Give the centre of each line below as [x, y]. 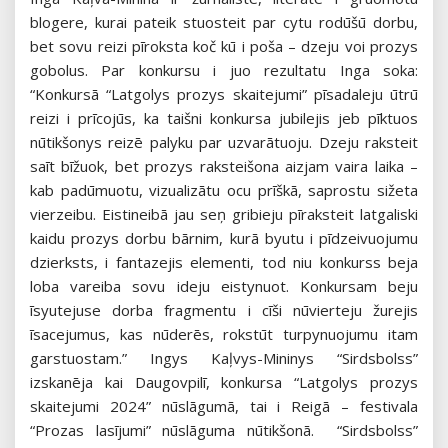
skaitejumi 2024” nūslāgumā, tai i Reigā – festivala [224, 406]
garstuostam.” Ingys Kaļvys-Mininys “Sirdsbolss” [224, 358]
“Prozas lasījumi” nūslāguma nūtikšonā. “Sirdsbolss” [224, 430]
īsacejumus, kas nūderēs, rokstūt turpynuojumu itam [224, 334]
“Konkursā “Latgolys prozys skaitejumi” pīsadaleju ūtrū [224, 94]
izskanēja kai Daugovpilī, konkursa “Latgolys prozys [224, 382]
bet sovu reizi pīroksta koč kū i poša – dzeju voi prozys [224, 46]
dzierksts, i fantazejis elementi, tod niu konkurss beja [224, 262]
